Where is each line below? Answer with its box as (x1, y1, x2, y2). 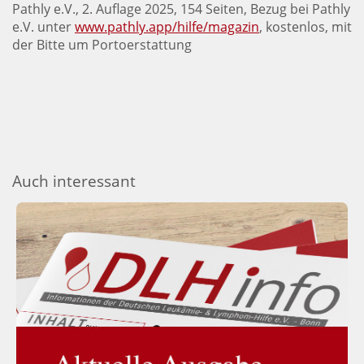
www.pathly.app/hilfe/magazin (75, 18, 259, 36)
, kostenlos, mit (259, 18, 352, 36)
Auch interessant (12, 170, 136, 192)
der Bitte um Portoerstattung (12, 36, 192, 54)
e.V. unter (12, 18, 75, 36)
